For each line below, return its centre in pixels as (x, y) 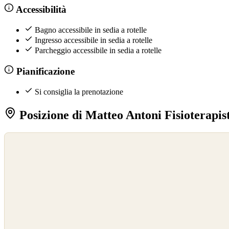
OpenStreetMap (27, 149)
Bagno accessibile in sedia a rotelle (91, 30)
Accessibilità (40, 9)
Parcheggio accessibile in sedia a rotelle (98, 51)
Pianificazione (44, 71)
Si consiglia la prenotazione (79, 92)
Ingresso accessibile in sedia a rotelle (94, 40)
